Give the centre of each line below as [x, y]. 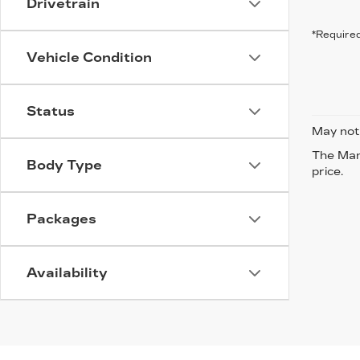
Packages [61, 219]
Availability [67, 273]
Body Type [64, 165]
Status [51, 111]
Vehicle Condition [89, 57]
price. [327, 172]
